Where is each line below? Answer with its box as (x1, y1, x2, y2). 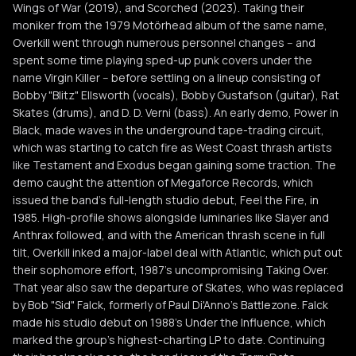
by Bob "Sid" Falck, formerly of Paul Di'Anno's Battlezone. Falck (13, 297, 328, 312)
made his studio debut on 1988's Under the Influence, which (13, 315, 326, 330)
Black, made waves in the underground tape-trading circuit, (13, 122, 324, 137)
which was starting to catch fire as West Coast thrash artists (13, 140, 332, 155)
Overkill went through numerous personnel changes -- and (13, 35, 315, 50)
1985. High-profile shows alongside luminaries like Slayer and (13, 210, 329, 225)
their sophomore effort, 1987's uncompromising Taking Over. (13, 262, 329, 277)
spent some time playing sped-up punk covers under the (13, 52, 312, 68)
